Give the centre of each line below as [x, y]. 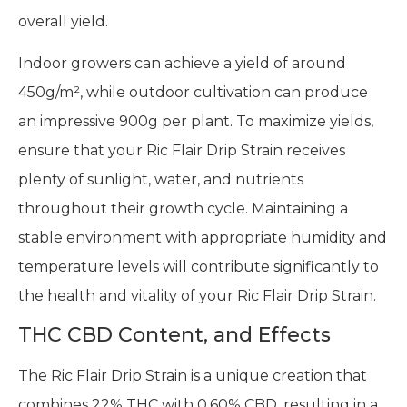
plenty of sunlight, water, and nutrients [161, 179]
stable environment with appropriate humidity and [203, 237]
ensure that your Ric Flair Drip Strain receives [182, 150]
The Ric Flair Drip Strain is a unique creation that [193, 376]
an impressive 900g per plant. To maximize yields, [196, 121]
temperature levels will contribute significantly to [199, 266]
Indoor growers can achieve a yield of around [182, 63]
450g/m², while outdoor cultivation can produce [193, 92]
